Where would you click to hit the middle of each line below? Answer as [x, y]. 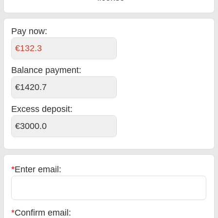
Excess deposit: [42, 109]
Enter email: [38, 169]
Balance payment [45, 70]
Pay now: [29, 31]
